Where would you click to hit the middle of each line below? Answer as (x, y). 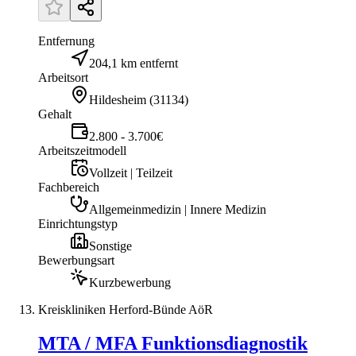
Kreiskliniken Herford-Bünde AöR (126, 309)
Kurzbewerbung (130, 282)
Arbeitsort (63, 77)
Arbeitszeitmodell (82, 150)
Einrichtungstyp (78, 223)
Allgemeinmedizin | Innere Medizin (178, 209)
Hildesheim (118, 99)
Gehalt (55, 114)
